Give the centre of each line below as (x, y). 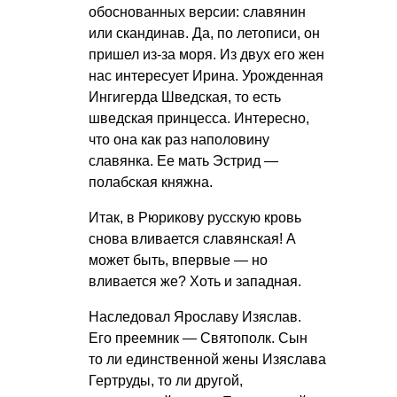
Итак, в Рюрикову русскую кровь (195, 218)
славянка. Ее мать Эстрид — (183, 161)
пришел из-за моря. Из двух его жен (206, 55)
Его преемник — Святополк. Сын (198, 339)
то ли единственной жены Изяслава (207, 360)
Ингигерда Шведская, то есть (185, 97)
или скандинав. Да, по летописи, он (204, 34)
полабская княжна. (151, 183)
